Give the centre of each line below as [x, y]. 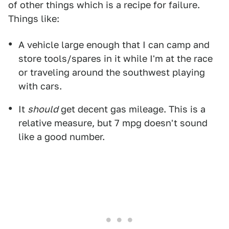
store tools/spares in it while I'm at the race [116, 59]
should [43, 109]
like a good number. [62, 137]
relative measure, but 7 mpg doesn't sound [113, 123]
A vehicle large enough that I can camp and [114, 45]
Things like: [34, 19]
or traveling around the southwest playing [112, 72]
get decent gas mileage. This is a [132, 109]
